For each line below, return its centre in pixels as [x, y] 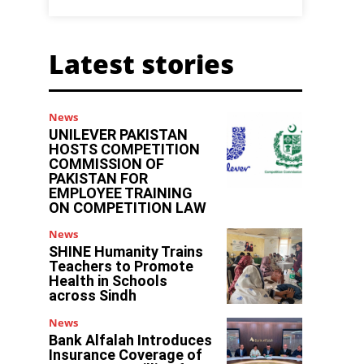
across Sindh [93, 295]
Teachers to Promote [121, 266]
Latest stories [142, 64]
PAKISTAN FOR [99, 178]
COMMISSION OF [107, 164]
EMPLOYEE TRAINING [121, 193]
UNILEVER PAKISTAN [119, 134]
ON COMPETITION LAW [128, 208]
